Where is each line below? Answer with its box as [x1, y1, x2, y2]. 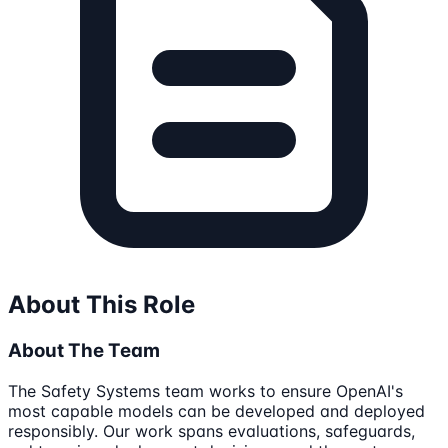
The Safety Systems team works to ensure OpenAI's [8, 380, 403, 401]
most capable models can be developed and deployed [8, 400, 425, 421]
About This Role [8, 290, 195, 320]
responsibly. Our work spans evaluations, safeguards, [8, 420, 415, 441]
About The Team [8, 339, 160, 363]
